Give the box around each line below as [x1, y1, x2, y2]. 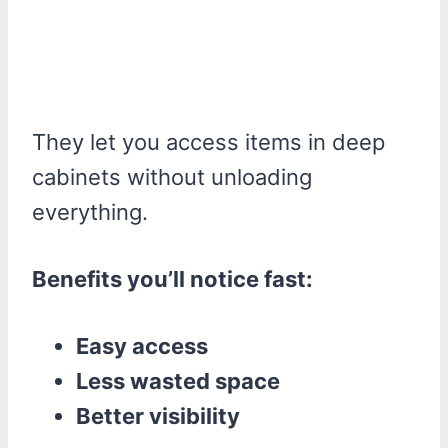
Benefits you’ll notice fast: [32, 265, 313, 292]
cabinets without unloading [32, 163, 312, 190]
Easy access [76, 332, 208, 359]
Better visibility [76, 402, 240, 429]
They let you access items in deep [32, 128, 385, 155]
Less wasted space [76, 367, 280, 394]
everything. [32, 198, 148, 225]
